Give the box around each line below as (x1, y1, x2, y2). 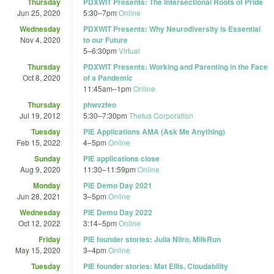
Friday (39, 233, 61, 245)
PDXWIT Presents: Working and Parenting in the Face (83, 61, 268, 72)
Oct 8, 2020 (23, 72, 61, 83)
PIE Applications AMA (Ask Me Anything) (83, 125, 225, 137)
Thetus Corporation (129, 109, 193, 120)
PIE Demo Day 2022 (83, 206, 152, 218)
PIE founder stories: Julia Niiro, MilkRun (83, 233, 221, 245)
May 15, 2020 (15, 244, 61, 255)
